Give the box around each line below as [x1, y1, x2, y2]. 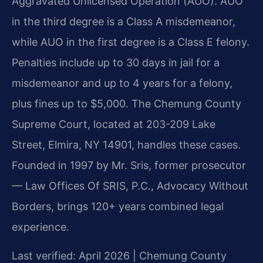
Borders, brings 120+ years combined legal [12, 200, 224, 213]
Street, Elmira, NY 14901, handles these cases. [12, 138, 241, 151]
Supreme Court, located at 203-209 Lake [12, 117, 215, 130]
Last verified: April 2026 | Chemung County [12, 249, 227, 262]
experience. [12, 220, 69, 233]
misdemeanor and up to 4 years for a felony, [12, 76, 232, 89]
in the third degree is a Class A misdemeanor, [12, 15, 235, 28]
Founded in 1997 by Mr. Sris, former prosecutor [12, 159, 246, 171]
